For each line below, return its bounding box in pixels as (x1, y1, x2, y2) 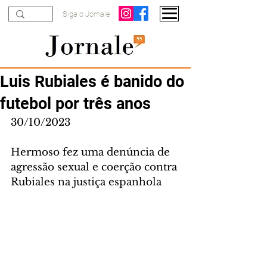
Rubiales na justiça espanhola (11, 176, 162, 188)
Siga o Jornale (63, 10, 110, 18)
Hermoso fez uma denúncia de (11, 146, 173, 159)
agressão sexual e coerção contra (11, 161, 180, 173)
